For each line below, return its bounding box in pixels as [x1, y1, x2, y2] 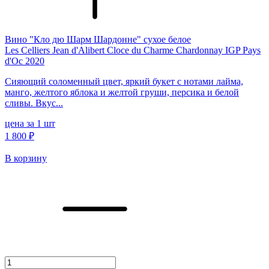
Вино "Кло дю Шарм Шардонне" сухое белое [5, 34, 191, 44]
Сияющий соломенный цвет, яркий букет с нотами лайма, [5, 76, 243, 86]
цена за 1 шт [5, 118, 55, 128]
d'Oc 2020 [5, 55, 44, 66]
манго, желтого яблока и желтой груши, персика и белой [5, 86, 239, 97]
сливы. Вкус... [5, 97, 63, 108]
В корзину [5, 153, 47, 163]
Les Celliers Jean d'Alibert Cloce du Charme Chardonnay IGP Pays [5, 44, 261, 55]
